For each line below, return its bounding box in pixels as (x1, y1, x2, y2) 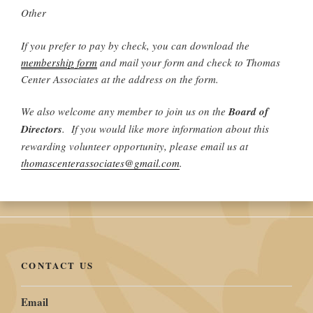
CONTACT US (21, 259, 94, 272)
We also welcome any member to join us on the (21, 104, 228, 118)
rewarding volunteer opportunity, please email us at (21, 139, 248, 153)
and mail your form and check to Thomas (97, 54, 280, 69)
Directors (21, 122, 62, 136)
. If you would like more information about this (62, 122, 269, 136)
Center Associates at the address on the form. (21, 71, 219, 86)
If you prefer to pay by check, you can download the (21, 38, 249, 52)
